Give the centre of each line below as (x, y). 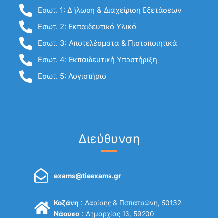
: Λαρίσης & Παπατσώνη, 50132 (130, 203)
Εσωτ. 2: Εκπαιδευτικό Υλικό (87, 27)
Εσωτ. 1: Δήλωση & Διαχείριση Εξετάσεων (109, 10)
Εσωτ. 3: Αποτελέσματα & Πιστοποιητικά (107, 43)
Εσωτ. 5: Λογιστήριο (72, 76)
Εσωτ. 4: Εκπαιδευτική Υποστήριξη (97, 60)
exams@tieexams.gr (88, 176)
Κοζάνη (67, 203)
